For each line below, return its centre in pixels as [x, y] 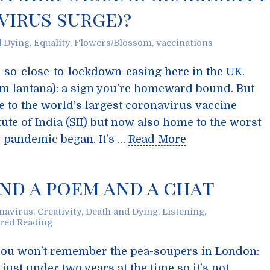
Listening [183, 212]
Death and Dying [122, 212]
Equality [52, 43]
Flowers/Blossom [113, 43]
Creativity [59, 212]
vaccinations [184, 43]
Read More [157, 139]
